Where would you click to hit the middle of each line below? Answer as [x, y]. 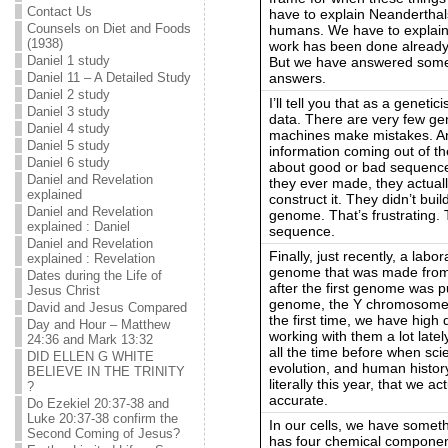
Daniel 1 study [68, 60]
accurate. [298, 399]
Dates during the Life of [94, 275]
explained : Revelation [90, 258]
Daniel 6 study [68, 162]
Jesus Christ [63, 290]
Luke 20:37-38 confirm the [102, 418]
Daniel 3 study [68, 111]
